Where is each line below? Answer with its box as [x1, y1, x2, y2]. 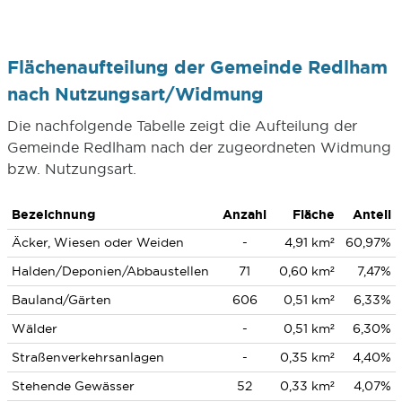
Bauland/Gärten [11, 293, 111, 307]
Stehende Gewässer [11, 379, 135, 393]
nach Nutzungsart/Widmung [6, 83, 264, 104]
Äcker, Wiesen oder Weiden [11, 235, 184, 249]
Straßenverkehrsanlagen [11, 350, 164, 364]
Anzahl [223, 207, 267, 222]
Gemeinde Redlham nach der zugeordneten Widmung [6, 139, 391, 155]
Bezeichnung [11, 207, 95, 222]
